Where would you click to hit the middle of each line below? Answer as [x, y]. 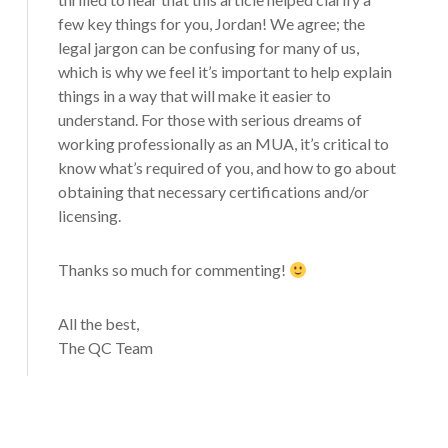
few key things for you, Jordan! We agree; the [211, 23]
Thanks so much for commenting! [173, 269]
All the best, [98, 323]
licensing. [89, 215]
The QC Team [105, 347]
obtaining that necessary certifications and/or [213, 191]
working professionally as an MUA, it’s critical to [223, 143]
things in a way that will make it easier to [194, 95]
